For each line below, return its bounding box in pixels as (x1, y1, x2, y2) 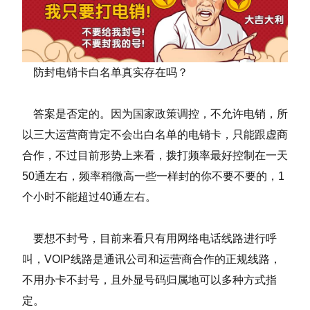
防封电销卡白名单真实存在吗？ (22, 66, 188, 79)
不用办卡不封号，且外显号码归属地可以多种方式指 (22, 274, 277, 286)
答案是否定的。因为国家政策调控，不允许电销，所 (22, 108, 288, 120)
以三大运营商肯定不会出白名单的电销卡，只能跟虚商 (22, 129, 288, 141)
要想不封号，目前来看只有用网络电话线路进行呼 (22, 232, 277, 245)
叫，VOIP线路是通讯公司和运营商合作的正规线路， (22, 253, 281, 266)
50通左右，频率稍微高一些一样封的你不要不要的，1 (22, 170, 284, 183)
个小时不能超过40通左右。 (22, 191, 156, 203)
